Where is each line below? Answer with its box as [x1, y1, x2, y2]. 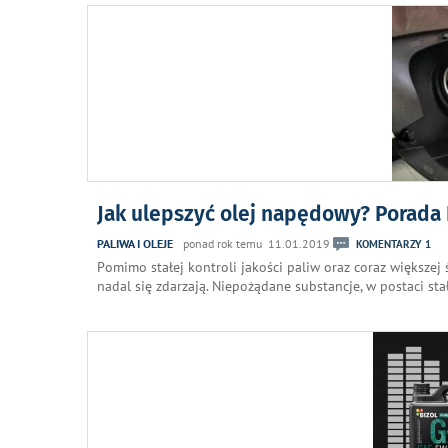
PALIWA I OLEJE [97, 235, 173, 251]
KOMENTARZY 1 [356, 236, 431, 251]
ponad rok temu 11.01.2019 [183, 235, 330, 251]
